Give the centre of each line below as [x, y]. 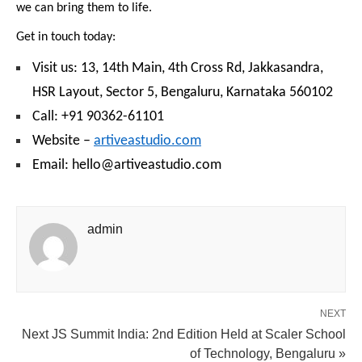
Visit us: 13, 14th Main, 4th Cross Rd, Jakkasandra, [178, 69]
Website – [63, 141]
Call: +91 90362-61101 [98, 117]
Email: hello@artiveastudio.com [127, 166]
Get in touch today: [66, 38]
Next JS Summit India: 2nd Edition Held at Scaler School [184, 335]
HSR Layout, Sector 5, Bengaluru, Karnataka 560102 [183, 93]
